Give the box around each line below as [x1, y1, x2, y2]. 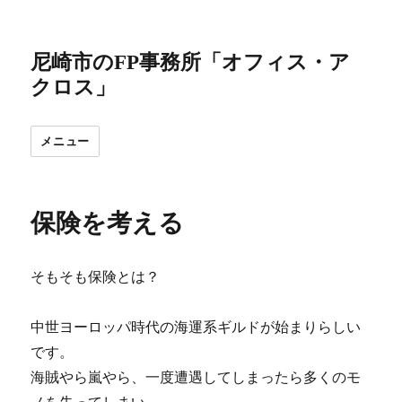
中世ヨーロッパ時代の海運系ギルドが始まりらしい [31, 318, 362, 336]
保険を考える [31, 207, 185, 238]
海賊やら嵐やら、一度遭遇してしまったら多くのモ [31, 368, 362, 386]
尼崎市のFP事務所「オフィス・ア [31, 51, 351, 74]
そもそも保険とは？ [31, 267, 161, 285]
